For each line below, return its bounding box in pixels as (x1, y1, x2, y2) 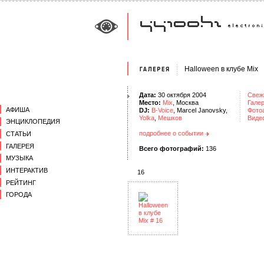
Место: (139, 99, 161, 106)
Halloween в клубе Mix (184, 65, 258, 73)
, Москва (173, 99, 199, 106)
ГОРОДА (6, 191, 32, 199)
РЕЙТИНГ (6, 179, 36, 186)
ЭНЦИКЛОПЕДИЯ (6, 118, 60, 126)
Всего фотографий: (139, 145, 206, 152)
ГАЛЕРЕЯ (6, 142, 34, 150)
